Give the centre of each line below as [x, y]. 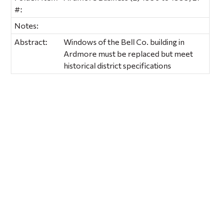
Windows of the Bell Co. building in [124, 41]
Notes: [27, 25]
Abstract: [31, 41]
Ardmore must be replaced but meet [129, 53]
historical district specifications [118, 65]
